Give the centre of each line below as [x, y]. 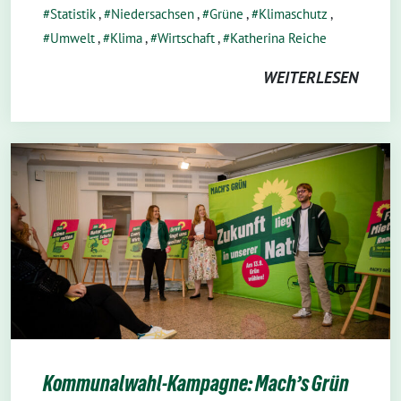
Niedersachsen [153, 13]
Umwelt [73, 38]
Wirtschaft [186, 38]
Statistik [73, 13]
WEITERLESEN [311, 77]
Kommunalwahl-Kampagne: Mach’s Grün [196, 384]
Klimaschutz [293, 13]
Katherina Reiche [278, 38]
